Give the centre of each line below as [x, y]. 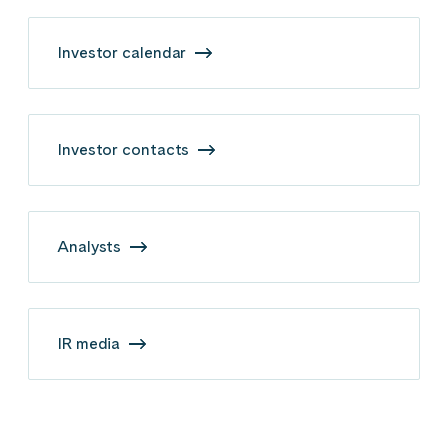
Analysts [91, 246]
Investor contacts [125, 149]
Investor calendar [124, 52]
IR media [91, 343]
